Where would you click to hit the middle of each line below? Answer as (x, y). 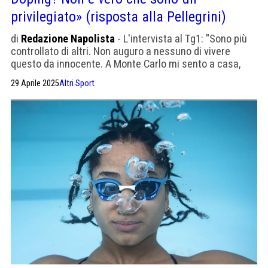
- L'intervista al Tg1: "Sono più (181, 38)
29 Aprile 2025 (35, 84)
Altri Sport (77, 84)
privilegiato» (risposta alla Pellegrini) (118, 16)
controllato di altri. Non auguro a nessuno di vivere (121, 51)
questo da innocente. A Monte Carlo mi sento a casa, (126, 63)
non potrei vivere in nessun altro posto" (96, 76)
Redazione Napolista (68, 38)
